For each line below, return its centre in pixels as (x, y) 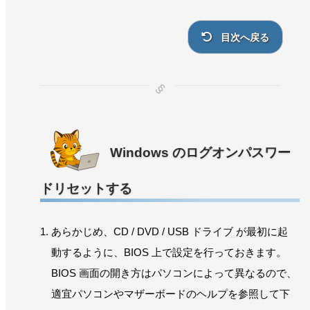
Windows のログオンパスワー (200, 152)
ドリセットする (86, 188)
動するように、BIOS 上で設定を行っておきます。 (169, 252)
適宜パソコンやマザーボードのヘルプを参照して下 (171, 293)
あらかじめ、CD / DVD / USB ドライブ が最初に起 (170, 231)
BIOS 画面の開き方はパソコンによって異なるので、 (174, 273)
